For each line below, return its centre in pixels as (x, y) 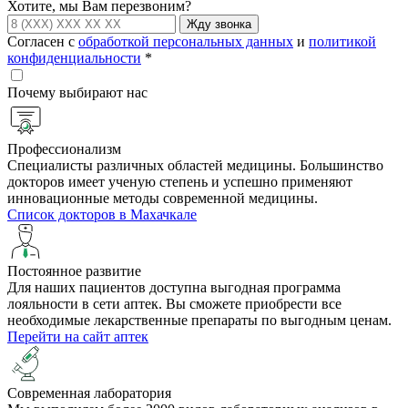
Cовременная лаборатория (89, 393)
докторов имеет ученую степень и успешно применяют (180, 181)
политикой (342, 41)
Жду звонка (219, 24)
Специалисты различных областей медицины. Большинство (195, 165)
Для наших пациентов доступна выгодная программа (174, 287)
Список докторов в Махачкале (102, 214)
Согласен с (43, 41)
